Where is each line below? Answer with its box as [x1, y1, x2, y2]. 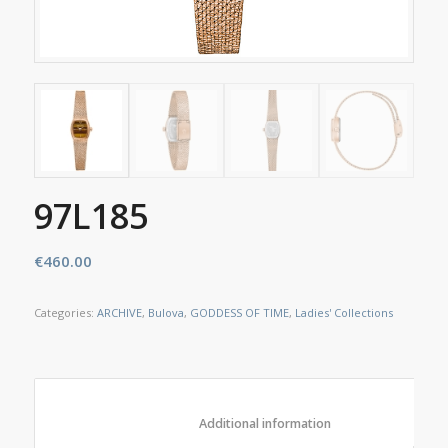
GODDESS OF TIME [189, 304, 289, 320]
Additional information [330, 414, 439, 432]
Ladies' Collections [294, 304, 393, 320]
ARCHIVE [96, 304, 142, 320]
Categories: [33, 304, 97, 320]
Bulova [147, 304, 184, 320]
